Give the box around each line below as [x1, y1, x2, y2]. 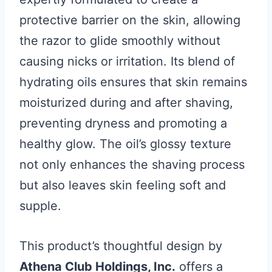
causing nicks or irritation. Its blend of [19, 54, 235, 69]
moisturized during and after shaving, [19, 95, 233, 110]
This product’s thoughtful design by [19, 239, 222, 253]
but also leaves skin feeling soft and [19, 178, 226, 192]
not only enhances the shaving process [19, 157, 245, 172]
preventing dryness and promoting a [19, 116, 227, 131]
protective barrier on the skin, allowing [19, 13, 240, 27]
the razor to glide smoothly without [19, 33, 220, 48]
